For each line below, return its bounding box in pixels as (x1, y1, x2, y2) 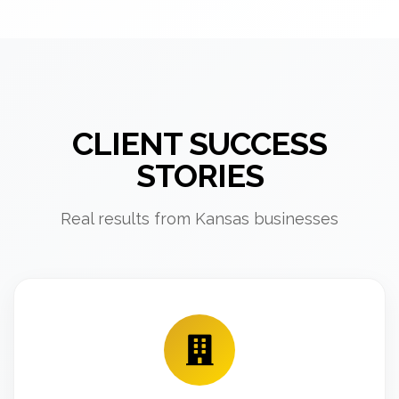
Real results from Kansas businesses (61, 208, 338, 228)
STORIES (135, 156, 264, 194)
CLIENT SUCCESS (72, 124, 327, 162)
